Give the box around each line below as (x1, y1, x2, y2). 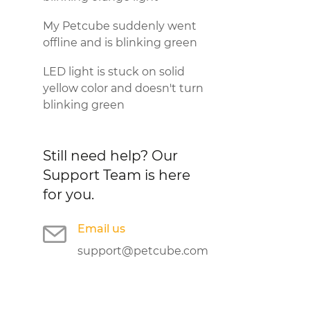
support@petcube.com (77, 244, 208, 257)
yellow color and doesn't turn (43, 82, 203, 95)
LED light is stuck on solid (43, 65, 185, 78)
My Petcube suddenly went (43, 19, 197, 33)
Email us (77, 222, 125, 235)
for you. (43, 186, 94, 203)
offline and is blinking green (43, 36, 197, 49)
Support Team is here (43, 167, 190, 183)
